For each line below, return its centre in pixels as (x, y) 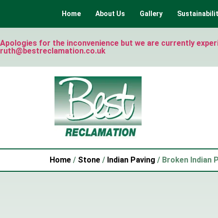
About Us (110, 14)
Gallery (151, 14)
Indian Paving (131, 160)
